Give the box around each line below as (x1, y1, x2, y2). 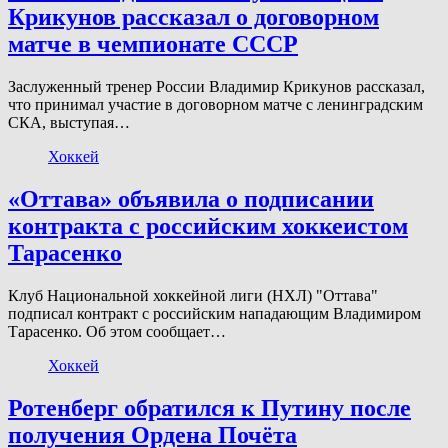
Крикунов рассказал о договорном (8, 4, 379, 31)
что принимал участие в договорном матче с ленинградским (8, 96, 423, 114)
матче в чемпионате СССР (8, 31, 298, 58)
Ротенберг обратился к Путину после (8, 394, 411, 421)
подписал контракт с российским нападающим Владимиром (8, 304, 421, 322)
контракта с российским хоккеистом (8, 212, 408, 239)
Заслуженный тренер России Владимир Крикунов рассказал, (8, 78, 425, 96)
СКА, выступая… (8, 114, 130, 132)
